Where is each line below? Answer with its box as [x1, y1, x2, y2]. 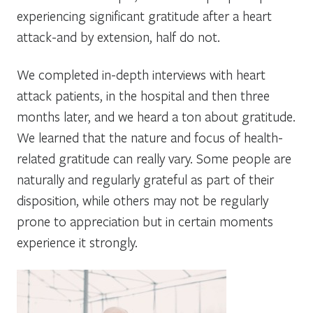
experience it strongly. [17, 233, 138, 251]
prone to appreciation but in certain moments [17, 212, 273, 230]
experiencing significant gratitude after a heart [17, 6, 272, 24]
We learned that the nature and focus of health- [17, 128, 283, 146]
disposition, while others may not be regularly [17, 191, 268, 209]
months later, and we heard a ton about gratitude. [17, 107, 296, 125]
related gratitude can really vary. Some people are [17, 149, 291, 167]
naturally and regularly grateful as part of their [17, 170, 274, 188]
